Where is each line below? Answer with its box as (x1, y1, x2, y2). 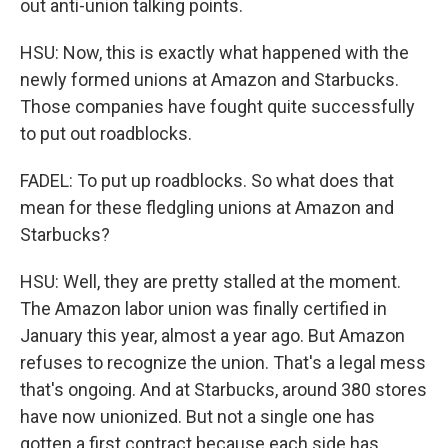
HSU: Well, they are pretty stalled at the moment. (20, 271, 401, 292)
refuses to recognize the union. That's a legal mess (20, 352, 426, 373)
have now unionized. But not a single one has (20, 406, 375, 427)
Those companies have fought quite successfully (20, 96, 415, 117)
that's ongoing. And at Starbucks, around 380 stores (20, 379, 427, 400)
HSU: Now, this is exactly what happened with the (20, 42, 409, 63)
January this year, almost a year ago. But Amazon (20, 325, 405, 346)
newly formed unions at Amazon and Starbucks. (20, 69, 399, 90)
